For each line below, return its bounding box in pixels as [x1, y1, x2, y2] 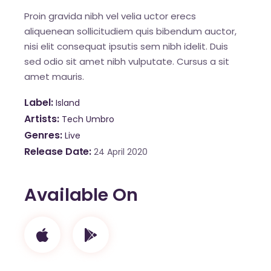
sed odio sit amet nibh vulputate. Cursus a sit [24, 55, 230, 68]
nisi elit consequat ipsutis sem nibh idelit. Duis [24, 40, 229, 53]
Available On [24, 183, 138, 207]
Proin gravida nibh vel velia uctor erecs [24, 10, 197, 23]
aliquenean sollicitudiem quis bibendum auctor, [24, 25, 237, 38]
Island [55, 97, 80, 109]
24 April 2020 [94, 146, 148, 158]
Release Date [24, 145, 90, 159]
